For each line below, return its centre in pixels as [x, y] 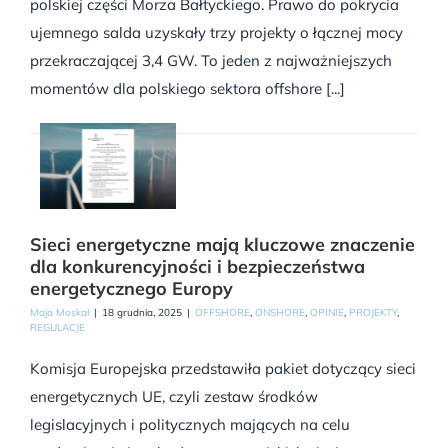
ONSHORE [280, 312]
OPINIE [327, 312]
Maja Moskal [59, 312]
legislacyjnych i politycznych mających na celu [190, 424]
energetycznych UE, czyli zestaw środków [174, 396]
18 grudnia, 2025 [142, 312]
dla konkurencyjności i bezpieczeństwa [197, 266]
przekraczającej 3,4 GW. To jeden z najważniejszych [211, 61]
